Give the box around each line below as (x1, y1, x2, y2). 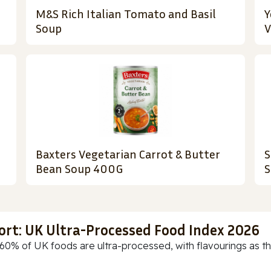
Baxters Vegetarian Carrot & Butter (36, 146, 221, 162)
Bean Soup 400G (36, 161, 123, 176)
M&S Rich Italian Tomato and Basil (36, 6, 217, 21)
